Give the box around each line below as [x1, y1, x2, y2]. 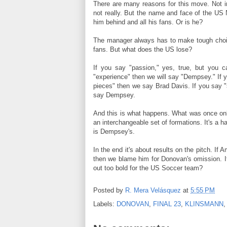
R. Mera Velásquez [125, 186, 181, 195]
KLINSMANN [185, 200, 223, 208]
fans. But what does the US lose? [93, 46, 192, 53]
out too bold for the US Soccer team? [93, 164, 203, 172]
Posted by [93, 186, 125, 195]
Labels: [93, 200, 117, 208]
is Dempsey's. [93, 128, 137, 135]
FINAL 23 [153, 200, 181, 208]
